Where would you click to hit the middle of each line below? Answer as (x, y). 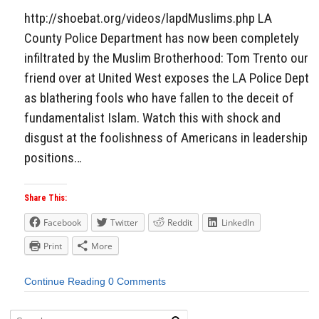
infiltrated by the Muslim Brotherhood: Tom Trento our (166, 58)
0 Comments (137, 282)
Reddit (180, 223)
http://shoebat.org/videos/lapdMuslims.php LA (148, 18)
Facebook (62, 223)
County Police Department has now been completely (162, 38)
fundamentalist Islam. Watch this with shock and (152, 117)
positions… (53, 157)
